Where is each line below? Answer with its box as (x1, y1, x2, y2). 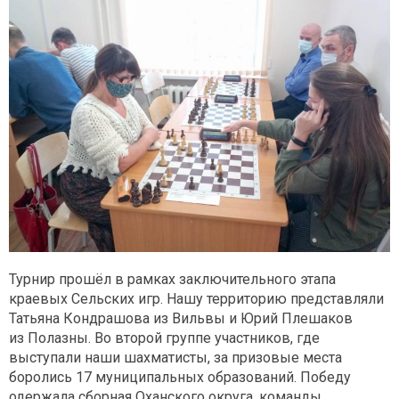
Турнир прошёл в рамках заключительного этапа (9, 271, 336, 289)
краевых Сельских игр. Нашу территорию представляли (9, 290, 384, 308)
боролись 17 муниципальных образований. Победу (9, 369, 351, 387)
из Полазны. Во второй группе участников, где (9, 330, 320, 347)
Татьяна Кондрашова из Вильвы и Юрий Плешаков (9, 310, 353, 328)
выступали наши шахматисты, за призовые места (9, 349, 342, 367)
